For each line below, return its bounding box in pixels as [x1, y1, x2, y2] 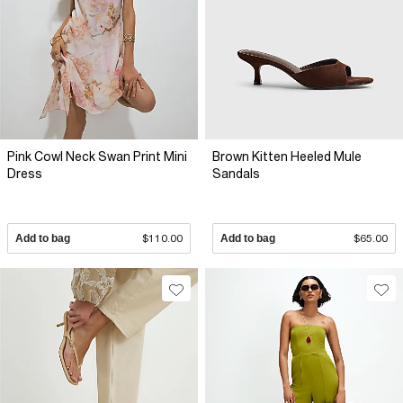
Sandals [212, 166, 260, 181]
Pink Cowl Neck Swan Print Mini [7, 148, 187, 164]
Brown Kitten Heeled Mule [212, 148, 362, 164]
